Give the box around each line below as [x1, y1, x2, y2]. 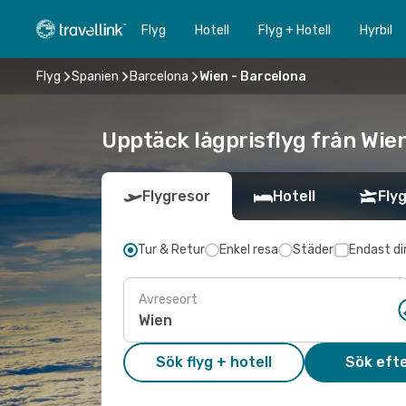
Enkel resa [219, 242, 278, 257]
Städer [293, 242, 333, 257]
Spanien [72, 68, 119, 84]
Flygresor [142, 188, 210, 205]
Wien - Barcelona [199, 68, 306, 84]
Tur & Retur [138, 242, 205, 257]
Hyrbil [360, 22, 392, 38]
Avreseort [139, 291, 198, 307]
